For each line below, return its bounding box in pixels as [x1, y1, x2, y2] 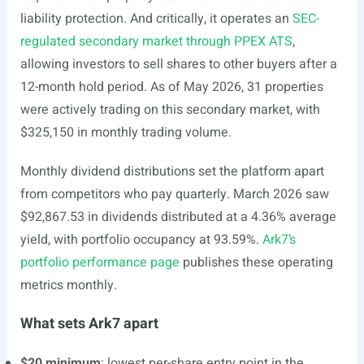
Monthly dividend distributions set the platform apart [19, 162, 324, 181]
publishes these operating [179, 253, 333, 272]
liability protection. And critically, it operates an [19, 9, 292, 28]
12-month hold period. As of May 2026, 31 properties [19, 77, 323, 97]
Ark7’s [262, 230, 296, 249]
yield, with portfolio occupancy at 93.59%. [19, 230, 262, 249]
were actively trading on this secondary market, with [19, 100, 320, 119]
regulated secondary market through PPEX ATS [19, 32, 292, 51]
